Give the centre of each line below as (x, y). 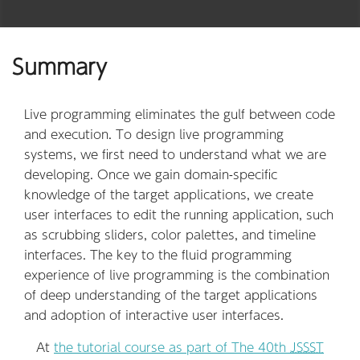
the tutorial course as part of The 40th (172, 347)
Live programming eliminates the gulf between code (180, 114)
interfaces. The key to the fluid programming (158, 255)
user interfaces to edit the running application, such (179, 215)
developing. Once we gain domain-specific (151, 174)
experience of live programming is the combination (177, 275)
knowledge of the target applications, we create (169, 194)
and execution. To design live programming (154, 134)
